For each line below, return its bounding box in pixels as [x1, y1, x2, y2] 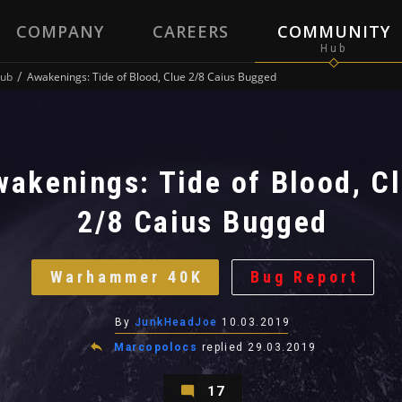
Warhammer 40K [49, 267, 204, 286]
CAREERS [152, 21, 229, 42]
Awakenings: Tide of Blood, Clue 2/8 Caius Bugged [27, 69, 276, 83]
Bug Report [249, 267, 359, 286]
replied [201, 341, 249, 354]
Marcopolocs [114, 341, 198, 354]
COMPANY [15, 21, 104, 42]
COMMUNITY [276, 21, 390, 42]
